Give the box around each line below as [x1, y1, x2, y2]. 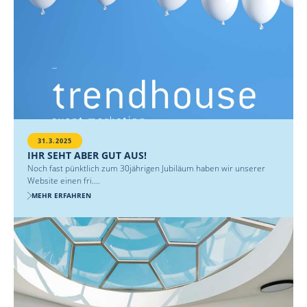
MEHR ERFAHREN [32, 191, 91, 201]
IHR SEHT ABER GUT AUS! [27, 149, 147, 162]
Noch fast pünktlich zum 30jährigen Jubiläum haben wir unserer [27, 162, 265, 175]
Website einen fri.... [27, 175, 100, 187]
